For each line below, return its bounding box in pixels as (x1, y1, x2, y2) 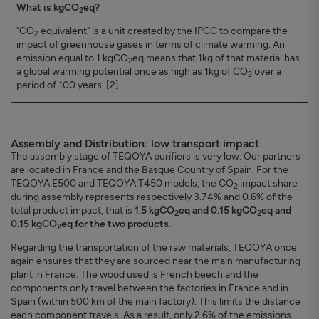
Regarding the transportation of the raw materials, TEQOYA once (11, 241, 297, 254)
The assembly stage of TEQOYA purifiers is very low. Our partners (11, 150, 300, 163)
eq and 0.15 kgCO (179, 204, 257, 217)
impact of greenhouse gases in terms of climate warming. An (16, 38, 285, 51)
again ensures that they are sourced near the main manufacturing (11, 255, 300, 268)
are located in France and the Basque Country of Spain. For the (11, 164, 288, 177)
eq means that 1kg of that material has (132, 52, 300, 65)
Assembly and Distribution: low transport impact (11, 137, 259, 151)
